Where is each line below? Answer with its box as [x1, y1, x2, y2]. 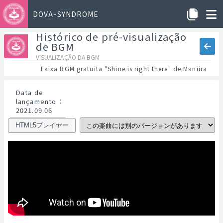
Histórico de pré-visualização [36, 29, 187, 44]
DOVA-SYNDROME [33, 9, 99, 19]
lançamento [16, 97, 57, 106]
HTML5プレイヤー [15, 121, 69, 129]
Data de [16, 88, 43, 97]
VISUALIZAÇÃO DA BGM [36, 53, 100, 61]
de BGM [36, 39, 74, 54]
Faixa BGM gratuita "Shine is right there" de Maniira [40, 64, 207, 73]
